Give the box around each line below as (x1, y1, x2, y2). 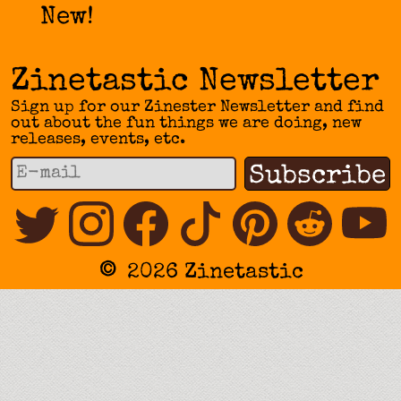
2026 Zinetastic (126, 261, 303, 284)
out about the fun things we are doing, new (11, 115, 362, 132)
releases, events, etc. (11, 131, 185, 148)
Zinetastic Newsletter (11, 66, 380, 99)
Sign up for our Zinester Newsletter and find (11, 98, 384, 115)
